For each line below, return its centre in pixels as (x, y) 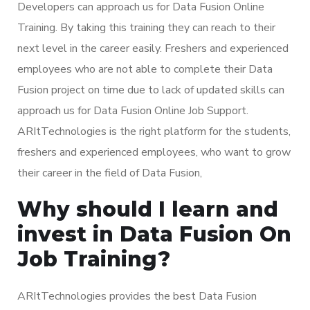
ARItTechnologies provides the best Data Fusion (137, 296)
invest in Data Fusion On (154, 234)
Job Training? (94, 259)
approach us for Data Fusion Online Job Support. (133, 110)
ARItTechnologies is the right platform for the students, (154, 131)
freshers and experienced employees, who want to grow (154, 152)
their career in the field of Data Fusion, (110, 173)
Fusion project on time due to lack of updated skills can (151, 90)
